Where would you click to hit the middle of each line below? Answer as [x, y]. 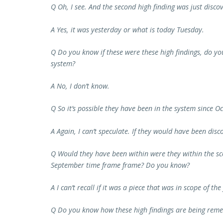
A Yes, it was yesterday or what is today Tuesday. [127, 29]
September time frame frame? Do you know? [120, 165]
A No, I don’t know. [80, 86]
